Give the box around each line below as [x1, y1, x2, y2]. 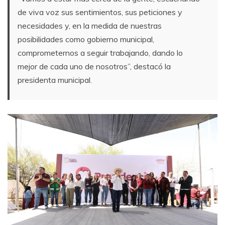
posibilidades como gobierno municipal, [18, 34, 154, 45]
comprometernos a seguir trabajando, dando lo [18, 48, 183, 58]
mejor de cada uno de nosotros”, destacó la [18, 61, 171, 72]
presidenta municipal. [18, 75, 92, 85]
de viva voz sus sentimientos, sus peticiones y [18, 7, 182, 18]
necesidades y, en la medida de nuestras [18, 21, 162, 31]
